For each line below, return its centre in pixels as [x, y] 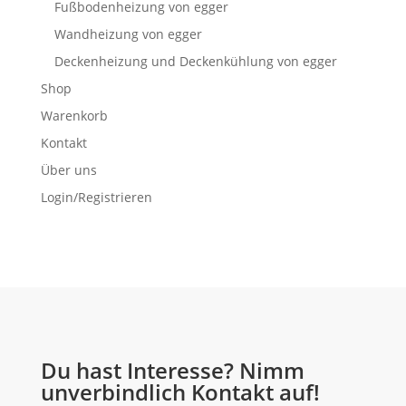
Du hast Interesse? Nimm [172, 370]
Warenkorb [74, 115]
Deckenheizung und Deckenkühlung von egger [195, 61]
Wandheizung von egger [128, 34]
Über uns [68, 169]
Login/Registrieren [96, 197]
